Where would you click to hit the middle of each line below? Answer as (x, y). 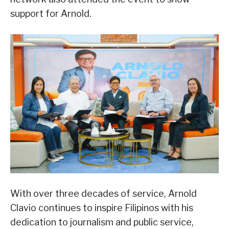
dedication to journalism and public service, (102, 222)
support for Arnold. (51, 14)
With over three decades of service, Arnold (104, 194)
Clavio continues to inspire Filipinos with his (102, 208)
